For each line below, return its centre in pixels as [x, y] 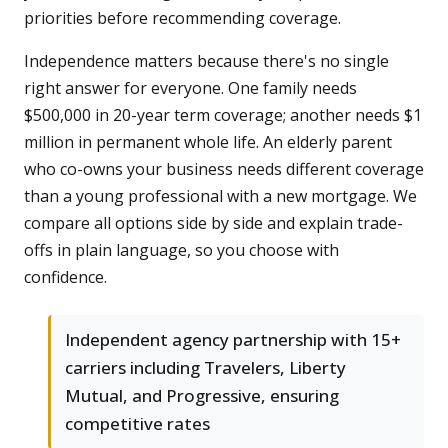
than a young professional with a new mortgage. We [220, 196]
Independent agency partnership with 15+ [233, 340]
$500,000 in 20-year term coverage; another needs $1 [223, 115]
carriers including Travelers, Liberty [205, 368]
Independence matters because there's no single [206, 61]
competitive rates [137, 424]
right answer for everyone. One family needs [190, 88]
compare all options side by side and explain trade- [213, 223]
